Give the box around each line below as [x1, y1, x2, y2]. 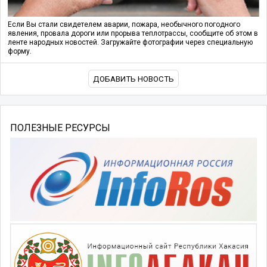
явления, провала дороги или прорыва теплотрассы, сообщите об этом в [8, 29, 258, 38]
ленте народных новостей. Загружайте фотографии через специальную [8, 38, 253, 46]
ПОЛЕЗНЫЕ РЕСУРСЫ [10, 122, 110, 134]
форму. [8, 46, 32, 55]
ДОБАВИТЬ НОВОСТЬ [93, 74, 174, 83]
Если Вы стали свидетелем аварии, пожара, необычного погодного [8, 20, 240, 29]
